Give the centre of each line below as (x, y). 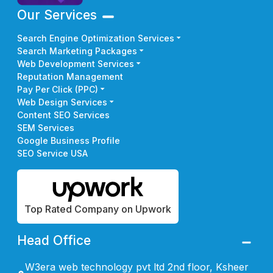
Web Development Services (76, 63)
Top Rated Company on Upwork (98, 209)
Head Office (54, 240)
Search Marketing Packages (77, 51)
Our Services (57, 15)
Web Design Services (62, 102)
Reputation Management (70, 76)
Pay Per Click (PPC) (58, 89)
